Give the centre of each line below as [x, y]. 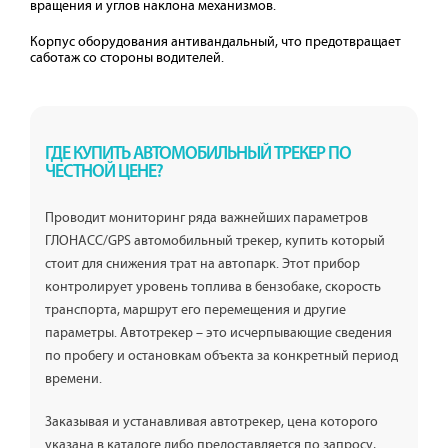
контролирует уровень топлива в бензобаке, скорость [213, 287]
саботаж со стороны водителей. [127, 58]
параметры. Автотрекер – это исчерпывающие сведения [218, 333]
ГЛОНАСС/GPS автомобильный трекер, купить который [215, 241]
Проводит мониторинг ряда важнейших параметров [206, 218]
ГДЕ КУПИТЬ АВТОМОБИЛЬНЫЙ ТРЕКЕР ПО [198, 154]
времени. [73, 379]
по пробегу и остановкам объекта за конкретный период [221, 356]
